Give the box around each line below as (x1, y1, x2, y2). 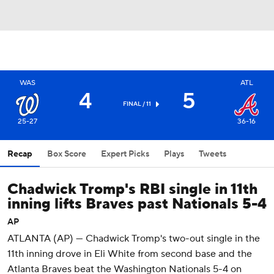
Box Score (47, 149, 86, 160)
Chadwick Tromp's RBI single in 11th (7, 180, 257, 199)
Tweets (199, 149, 226, 160)
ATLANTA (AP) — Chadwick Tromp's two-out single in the (7, 232, 260, 245)
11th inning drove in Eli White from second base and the (7, 248, 252, 260)
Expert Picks (101, 149, 149, 160)
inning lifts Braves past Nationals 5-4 (7, 194, 267, 213)
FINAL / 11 (122, 99, 151, 108)
